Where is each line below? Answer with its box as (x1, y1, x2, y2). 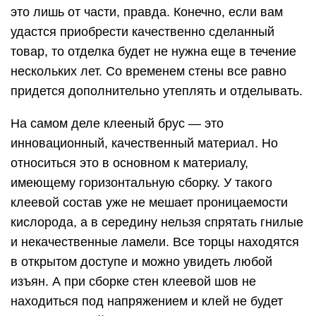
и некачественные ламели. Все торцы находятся (11, 234, 299, 249)
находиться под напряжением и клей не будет (11, 293, 283, 308)
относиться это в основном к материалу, (11, 155, 248, 170)
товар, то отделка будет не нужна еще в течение (11, 44, 296, 59)
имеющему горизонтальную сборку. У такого (11, 175, 272, 190)
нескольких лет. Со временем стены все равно (11, 63, 286, 78)
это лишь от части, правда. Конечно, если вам (11, 4, 283, 19)
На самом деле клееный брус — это (11, 116, 224, 130)
